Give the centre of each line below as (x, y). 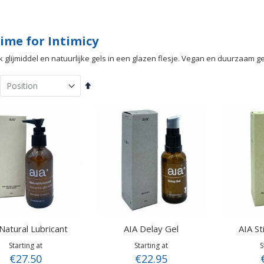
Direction (107, 105)
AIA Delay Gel (151, 228)
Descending (112, 94)
